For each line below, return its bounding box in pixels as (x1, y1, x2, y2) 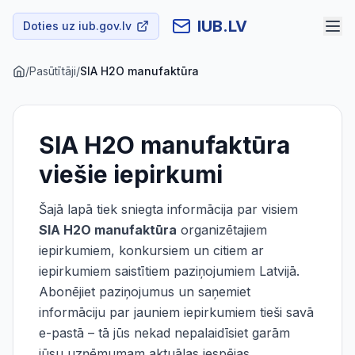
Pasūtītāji (29, 64, 76, 78)
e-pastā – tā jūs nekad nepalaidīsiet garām (39, 325, 290, 341)
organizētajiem (177, 222, 267, 238)
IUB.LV (197, 17, 247, 36)
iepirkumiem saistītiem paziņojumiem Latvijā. (39, 263, 300, 279)
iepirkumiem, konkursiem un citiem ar (39, 242, 264, 258)
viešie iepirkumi (39, 160, 223, 189)
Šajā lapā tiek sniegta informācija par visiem (39, 201, 298, 217)
